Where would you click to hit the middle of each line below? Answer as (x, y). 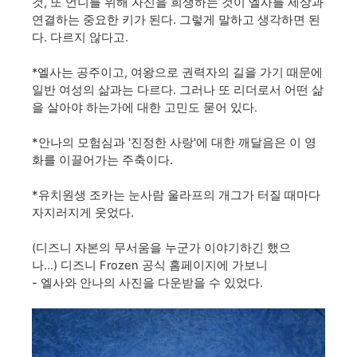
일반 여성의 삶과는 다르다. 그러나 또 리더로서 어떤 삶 (178, 90)
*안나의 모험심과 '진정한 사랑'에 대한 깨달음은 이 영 (174, 142)
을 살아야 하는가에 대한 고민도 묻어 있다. (145, 108)
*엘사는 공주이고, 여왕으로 (107, 73)
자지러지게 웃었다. (84, 212)
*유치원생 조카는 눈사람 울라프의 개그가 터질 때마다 (176, 195)
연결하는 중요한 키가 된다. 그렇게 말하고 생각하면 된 (176, 20)
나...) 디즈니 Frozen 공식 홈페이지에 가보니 (150, 265)
